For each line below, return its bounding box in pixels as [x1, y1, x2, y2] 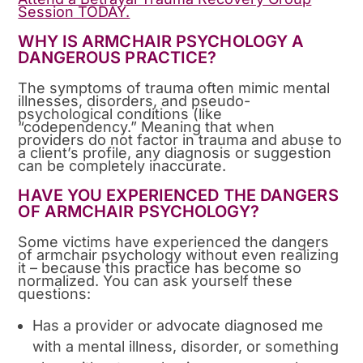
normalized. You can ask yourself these [18, 272, 293, 290]
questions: [18, 285, 92, 303]
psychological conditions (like [18, 105, 223, 123]
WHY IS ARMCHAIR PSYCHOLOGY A [18, 32, 305, 52]
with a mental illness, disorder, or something [32, 338, 340, 356]
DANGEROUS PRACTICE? [18, 48, 217, 68]
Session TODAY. [18, 3, 130, 21]
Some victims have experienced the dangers [18, 233, 330, 251]
